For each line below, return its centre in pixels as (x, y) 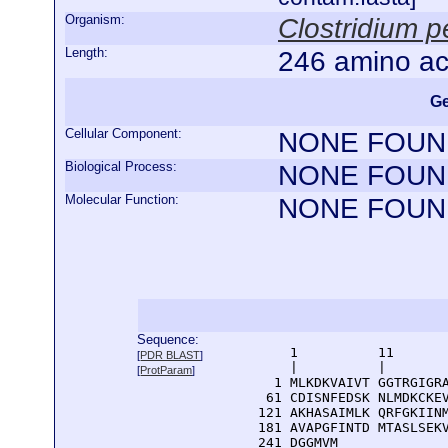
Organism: (95, 19)
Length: (86, 52)
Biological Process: (121, 166)
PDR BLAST (170, 355)
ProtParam (166, 370)
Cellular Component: (123, 133)
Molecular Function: (122, 199)
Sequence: (168, 339)
